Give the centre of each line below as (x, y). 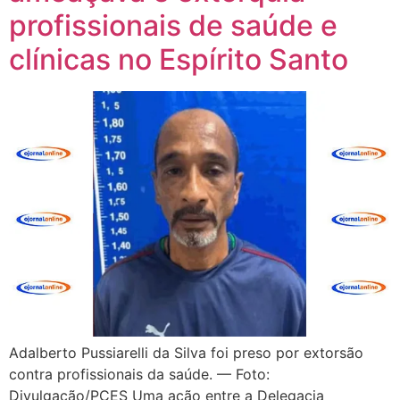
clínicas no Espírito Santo (179, 60)
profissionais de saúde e (173, 26)
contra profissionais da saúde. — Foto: (139, 374)
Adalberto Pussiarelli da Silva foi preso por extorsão (186, 352)
